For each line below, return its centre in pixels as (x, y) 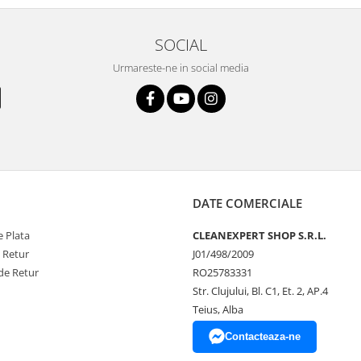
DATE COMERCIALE (247, 203)
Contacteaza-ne (263, 336)
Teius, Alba (218, 309)
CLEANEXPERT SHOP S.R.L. (259, 235)
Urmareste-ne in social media (180, 67)
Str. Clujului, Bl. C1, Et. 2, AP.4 (260, 290)
